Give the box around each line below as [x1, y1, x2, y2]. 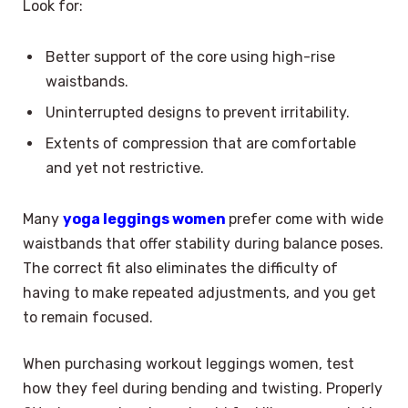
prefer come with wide [229, 209, 383, 228]
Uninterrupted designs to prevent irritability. [46, 103, 350, 121]
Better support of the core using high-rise [46, 47, 335, 66]
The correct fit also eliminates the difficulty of [23, 259, 338, 277]
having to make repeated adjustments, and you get [23, 283, 376, 301]
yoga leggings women [63, 209, 229, 228]
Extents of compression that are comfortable [46, 134, 356, 152]
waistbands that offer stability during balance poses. [23, 234, 383, 252]
